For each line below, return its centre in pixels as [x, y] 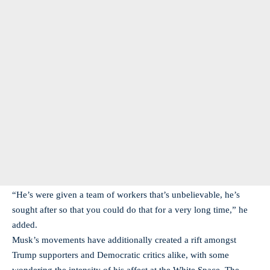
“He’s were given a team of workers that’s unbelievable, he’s [126, 195]
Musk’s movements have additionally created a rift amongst [124, 240]
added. [25, 225]
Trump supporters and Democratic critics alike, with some [121, 255]
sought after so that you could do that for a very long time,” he [130, 210]
